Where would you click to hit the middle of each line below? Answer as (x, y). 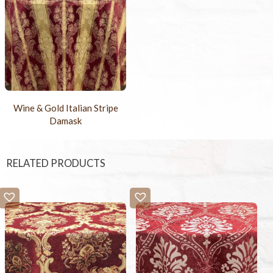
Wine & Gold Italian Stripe (66, 108)
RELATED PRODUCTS (56, 164)
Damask (66, 121)
